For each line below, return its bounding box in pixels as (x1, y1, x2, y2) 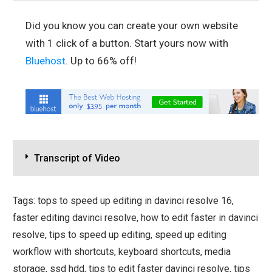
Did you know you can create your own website (25, 19, 238, 32)
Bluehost (25, 55, 66, 67)
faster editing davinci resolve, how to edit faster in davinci (13, 211, 258, 223)
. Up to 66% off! (66, 55, 137, 67)
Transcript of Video (34, 152, 120, 164)
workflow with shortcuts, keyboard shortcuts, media (13, 245, 231, 257)
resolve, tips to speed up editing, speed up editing (13, 228, 226, 240)
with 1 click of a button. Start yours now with (25, 37, 228, 50)
